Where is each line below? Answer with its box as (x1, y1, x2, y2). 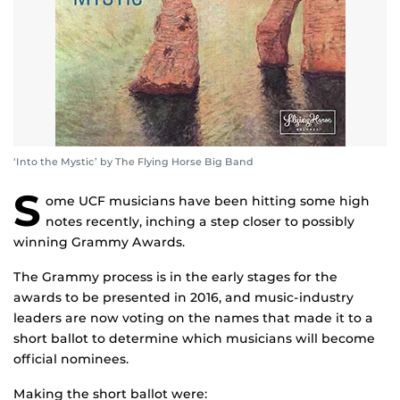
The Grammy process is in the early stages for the (13, 269, 337, 286)
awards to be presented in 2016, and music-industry (13, 289, 354, 306)
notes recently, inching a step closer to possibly (46, 213, 354, 230)
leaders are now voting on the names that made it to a (13, 310, 373, 327)
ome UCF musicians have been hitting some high (46, 193, 370, 210)
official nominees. (13, 351, 129, 368)
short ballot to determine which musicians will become (13, 330, 375, 347)
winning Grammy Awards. (13, 234, 185, 251)
